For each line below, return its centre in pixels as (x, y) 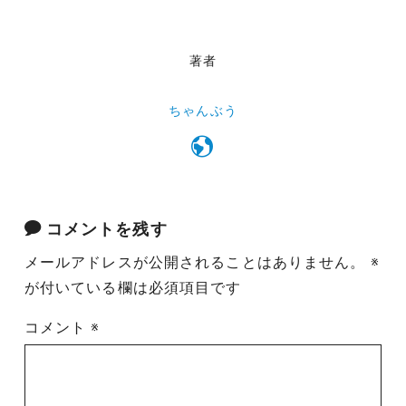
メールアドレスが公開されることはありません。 (195, 262)
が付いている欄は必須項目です (133, 287)
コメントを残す (106, 229)
